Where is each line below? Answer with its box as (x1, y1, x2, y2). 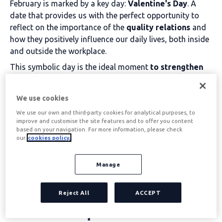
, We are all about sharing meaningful (63, 74, 196, 83)
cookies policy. (28, 134, 71, 141)
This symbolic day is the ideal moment (10, 62, 150, 71)
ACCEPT (135, 189, 161, 196)
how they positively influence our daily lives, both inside (10, 35, 209, 44)
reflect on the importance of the (10, 23, 126, 32)
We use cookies (16, 94, 69, 103)
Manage (96, 161, 120, 168)
